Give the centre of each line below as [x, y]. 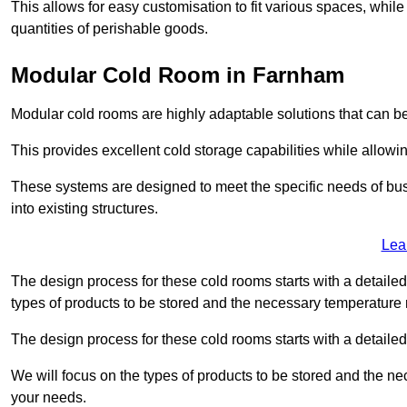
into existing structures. [84, 208]
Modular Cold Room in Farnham [178, 74]
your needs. [49, 397]
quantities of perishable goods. [109, 28]
